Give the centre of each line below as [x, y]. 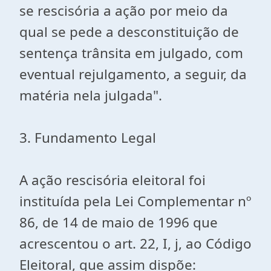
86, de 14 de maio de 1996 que [119, 222]
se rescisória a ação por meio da [124, 11]
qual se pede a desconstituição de [129, 32]
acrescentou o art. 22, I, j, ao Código [135, 243]
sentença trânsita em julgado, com [131, 53]
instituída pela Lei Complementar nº [135, 201]
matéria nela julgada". [91, 95]
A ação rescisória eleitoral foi [113, 180]
